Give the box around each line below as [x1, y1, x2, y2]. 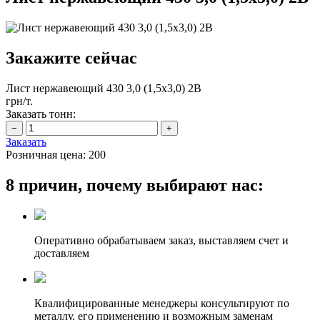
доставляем [34, 247, 89, 260]
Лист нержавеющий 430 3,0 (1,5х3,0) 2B [6, 81, 201, 94]
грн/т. [6, 94, 33, 107]
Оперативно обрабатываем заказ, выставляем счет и [34, 234, 289, 247]
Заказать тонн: [6, 107, 76, 120]
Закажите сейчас [6, 48, 137, 67]
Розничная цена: [6, 148, 86, 161]
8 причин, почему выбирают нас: [6, 175, 264, 194]
